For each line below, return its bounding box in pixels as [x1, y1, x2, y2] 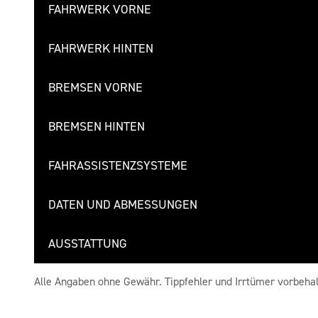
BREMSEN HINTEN [48, 119, 145, 134]
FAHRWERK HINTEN [48, 40, 153, 56]
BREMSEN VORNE [48, 79, 143, 95]
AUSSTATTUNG [48, 236, 127, 251]
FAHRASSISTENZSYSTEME [48, 158, 187, 173]
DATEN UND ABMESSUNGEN [48, 197, 197, 212]
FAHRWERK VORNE [48, 1, 151, 17]
